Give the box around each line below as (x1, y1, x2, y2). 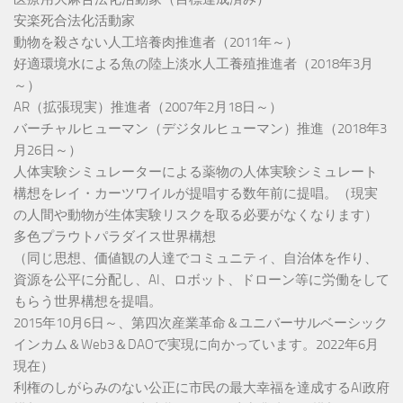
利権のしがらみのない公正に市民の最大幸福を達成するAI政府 (13, 380, 390, 397)
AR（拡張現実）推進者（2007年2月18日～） (13, 99, 282, 116)
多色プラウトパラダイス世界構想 (13, 228, 216, 246)
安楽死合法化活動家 (13, 13, 135, 30)
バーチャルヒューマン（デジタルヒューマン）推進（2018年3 (13, 121, 387, 138)
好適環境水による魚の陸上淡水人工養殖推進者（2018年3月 (13, 56, 373, 73)
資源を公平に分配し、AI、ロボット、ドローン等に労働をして (13, 272, 390, 289)
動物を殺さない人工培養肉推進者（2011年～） (13, 34, 299, 51)
